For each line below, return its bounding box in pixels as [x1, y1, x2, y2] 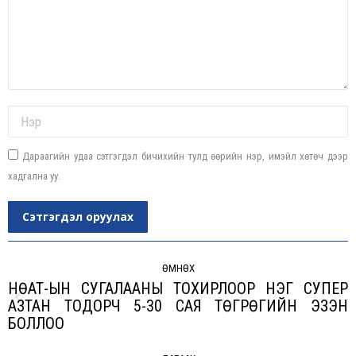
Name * [8, 106, 38, 118]
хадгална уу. [8, 170, 60, 182]
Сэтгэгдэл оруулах [22, 209, 133, 224]
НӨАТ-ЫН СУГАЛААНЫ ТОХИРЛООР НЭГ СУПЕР [8, 279, 348, 298]
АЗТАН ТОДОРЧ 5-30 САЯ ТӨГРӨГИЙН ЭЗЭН [8, 296, 348, 315]
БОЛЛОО [8, 314, 64, 333]
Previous [177, 299, 222, 314]
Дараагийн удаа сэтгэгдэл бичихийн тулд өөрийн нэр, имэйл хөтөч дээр [22, 150, 348, 162]
